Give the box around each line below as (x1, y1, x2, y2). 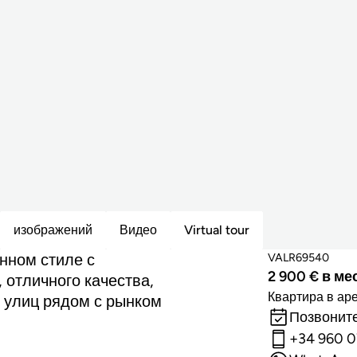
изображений (14, 222, 92, 238)
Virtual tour (184, 222, 249, 238)
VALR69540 (268, 249, 329, 265)
